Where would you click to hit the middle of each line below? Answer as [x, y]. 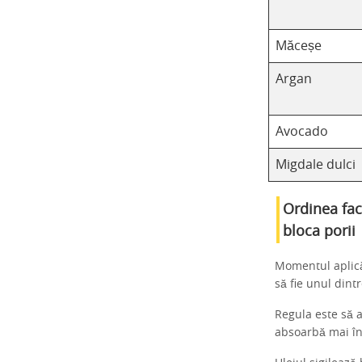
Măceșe [299, 46]
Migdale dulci [316, 165]
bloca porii [319, 232]
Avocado [302, 132]
